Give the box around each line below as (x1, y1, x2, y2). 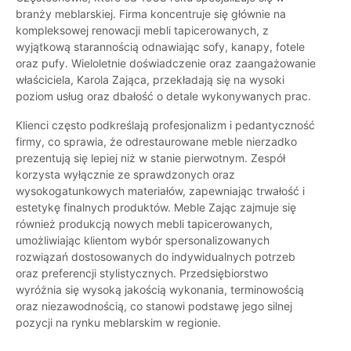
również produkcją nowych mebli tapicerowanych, (16, 217, 273, 231)
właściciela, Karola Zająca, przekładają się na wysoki (16, 73, 284, 87)
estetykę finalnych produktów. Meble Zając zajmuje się (16, 201, 296, 215)
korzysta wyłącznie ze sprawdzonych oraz (16, 168, 235, 182)
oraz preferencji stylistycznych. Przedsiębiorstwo (16, 266, 268, 280)
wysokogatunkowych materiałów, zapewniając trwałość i (16, 184, 305, 198)
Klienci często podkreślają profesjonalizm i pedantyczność (16, 118, 315, 132)
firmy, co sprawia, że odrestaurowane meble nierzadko (16, 135, 297, 149)
